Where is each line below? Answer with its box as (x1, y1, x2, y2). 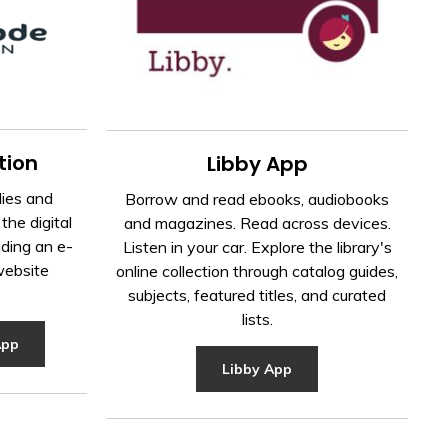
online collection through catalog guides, (116, 260, 399, 281)
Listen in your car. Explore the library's (122, 236, 392, 257)
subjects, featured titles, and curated (128, 284, 387, 305)
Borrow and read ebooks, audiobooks (125, 188, 390, 209)
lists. (241, 308, 273, 329)
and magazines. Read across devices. (123, 212, 391, 233)
